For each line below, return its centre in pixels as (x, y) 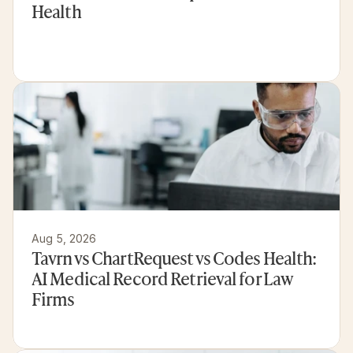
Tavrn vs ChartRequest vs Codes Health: (174, 257)
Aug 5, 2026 (64, 238)
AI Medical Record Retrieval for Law (163, 278)
